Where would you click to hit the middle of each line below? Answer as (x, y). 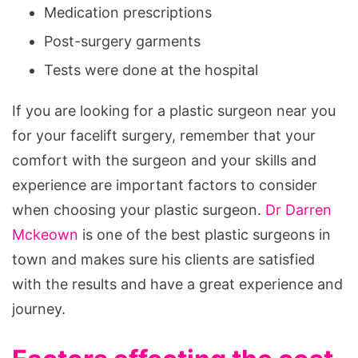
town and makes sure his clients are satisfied (163, 259)
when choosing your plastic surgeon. (139, 209)
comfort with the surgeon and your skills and (164, 160)
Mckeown (45, 234)
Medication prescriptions (128, 12)
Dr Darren (298, 209)
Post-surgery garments (122, 41)
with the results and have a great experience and (177, 284)
